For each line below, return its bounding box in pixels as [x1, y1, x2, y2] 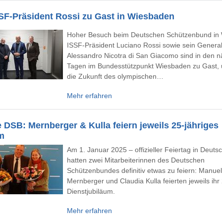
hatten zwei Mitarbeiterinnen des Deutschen [67, 156, 205, 164]
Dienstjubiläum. [67, 187, 115, 195]
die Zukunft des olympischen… [67, 72, 164, 80]
